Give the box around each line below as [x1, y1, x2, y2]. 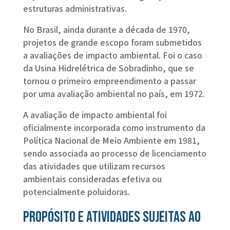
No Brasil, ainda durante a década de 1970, [23, 23, 190, 36]
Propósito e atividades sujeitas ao [23, 208, 201, 227]
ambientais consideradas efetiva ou [23, 172, 162, 185]
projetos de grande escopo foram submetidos [23, 36, 202, 49]
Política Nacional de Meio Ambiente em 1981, [23, 134, 200, 147]
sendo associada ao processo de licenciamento [23, 147, 206, 160]
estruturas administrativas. [23, 2, 129, 15]
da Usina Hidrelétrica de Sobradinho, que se [23, 62, 194, 74]
